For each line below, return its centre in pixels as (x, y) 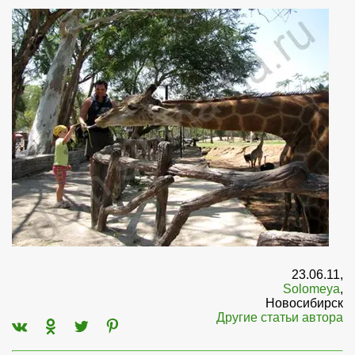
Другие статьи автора (280, 318)
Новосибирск (304, 303)
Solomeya (311, 289)
